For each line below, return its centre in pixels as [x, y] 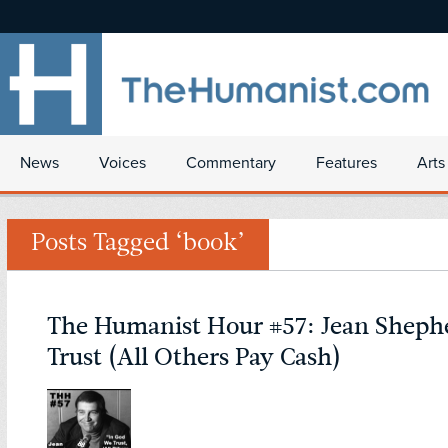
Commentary [231, 163]
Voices [122, 163]
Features [346, 163]
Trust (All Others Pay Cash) [194, 357]
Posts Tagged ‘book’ [138, 244]
